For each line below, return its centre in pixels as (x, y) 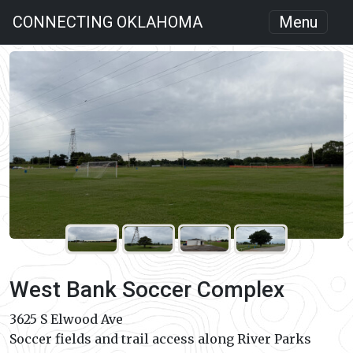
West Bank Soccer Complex (147, 290)
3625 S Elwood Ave (66, 320)
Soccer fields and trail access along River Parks (160, 339)
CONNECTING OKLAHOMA (108, 22)
